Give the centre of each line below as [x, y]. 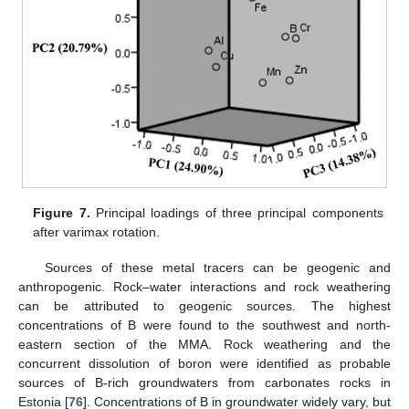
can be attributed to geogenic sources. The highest [204, 305]
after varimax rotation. [97, 232]
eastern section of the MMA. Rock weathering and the [204, 344]
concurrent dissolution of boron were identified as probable [204, 363]
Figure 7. [62, 213]
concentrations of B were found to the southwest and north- [204, 325]
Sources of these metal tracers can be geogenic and [217, 267]
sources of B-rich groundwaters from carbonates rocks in [204, 382]
